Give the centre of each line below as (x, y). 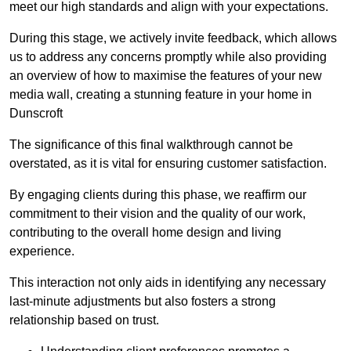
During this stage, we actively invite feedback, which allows (173, 38)
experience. (42, 251)
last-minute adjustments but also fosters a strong (143, 302)
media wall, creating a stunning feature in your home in (161, 95)
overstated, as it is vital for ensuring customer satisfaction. (168, 164)
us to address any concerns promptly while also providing (168, 57)
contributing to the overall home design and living (145, 233)
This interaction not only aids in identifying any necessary (168, 283)
